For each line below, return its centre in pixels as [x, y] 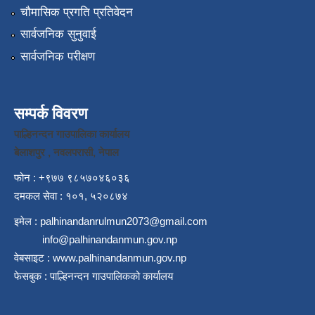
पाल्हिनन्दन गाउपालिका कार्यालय [73, 134]
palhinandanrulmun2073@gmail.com [124, 221]
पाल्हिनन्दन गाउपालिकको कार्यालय [111, 276]
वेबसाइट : [33, 257]
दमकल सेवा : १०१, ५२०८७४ [71, 195]
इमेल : [27, 221]
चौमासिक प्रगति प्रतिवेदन [76, 12]
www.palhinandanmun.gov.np [120, 257]
